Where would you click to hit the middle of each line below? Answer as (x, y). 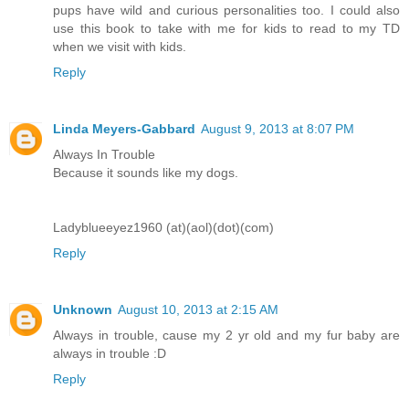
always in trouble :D (110, 353)
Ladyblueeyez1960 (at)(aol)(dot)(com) (163, 227)
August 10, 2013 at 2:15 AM (198, 309)
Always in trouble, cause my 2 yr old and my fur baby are (226, 335)
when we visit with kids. (120, 46)
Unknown (83, 309)
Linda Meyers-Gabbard (124, 128)
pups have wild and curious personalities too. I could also (226, 10)
